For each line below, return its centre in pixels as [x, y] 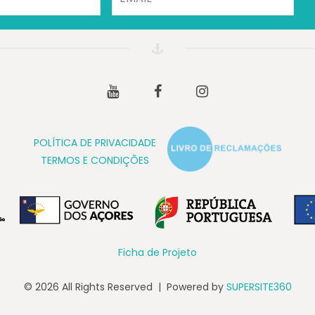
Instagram [234, 93]
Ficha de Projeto [157, 252]
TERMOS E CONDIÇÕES [95, 160]
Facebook [185, 93]
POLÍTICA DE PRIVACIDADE [95, 142]
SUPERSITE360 [259, 287]
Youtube [140, 93]
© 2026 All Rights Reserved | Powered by [125, 287]
